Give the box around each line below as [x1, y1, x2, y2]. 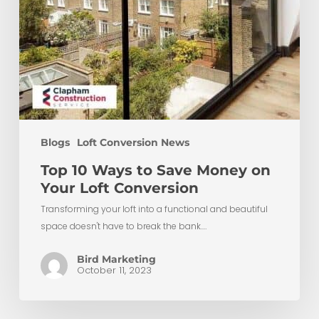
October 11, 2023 [76, 263, 152, 278]
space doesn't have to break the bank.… [40, 220, 206, 233]
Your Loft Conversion [40, 179, 199, 197]
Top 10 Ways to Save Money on [40, 162, 271, 179]
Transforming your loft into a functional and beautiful [40, 203, 268, 216]
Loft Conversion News [76, 136, 189, 150]
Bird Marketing [76, 253, 156, 266]
